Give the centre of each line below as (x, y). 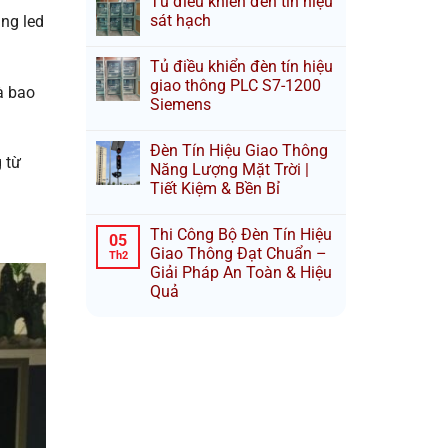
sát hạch (180, 20)
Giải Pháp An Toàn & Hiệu (241, 272)
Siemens (180, 104)
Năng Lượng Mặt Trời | (229, 169)
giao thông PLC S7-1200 (235, 85)
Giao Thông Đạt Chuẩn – (238, 253)
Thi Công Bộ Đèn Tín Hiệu (241, 234)
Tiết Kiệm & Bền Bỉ (215, 188)
